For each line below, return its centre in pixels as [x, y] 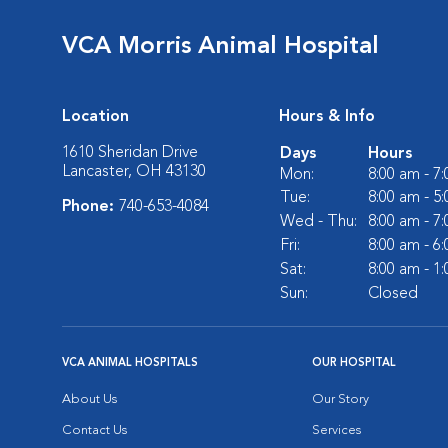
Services [336, 430]
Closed [393, 294]
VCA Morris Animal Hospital [220, 47]
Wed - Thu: [318, 222]
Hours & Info [327, 117]
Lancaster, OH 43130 [134, 172]
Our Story [340, 399]
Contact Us [94, 430]
